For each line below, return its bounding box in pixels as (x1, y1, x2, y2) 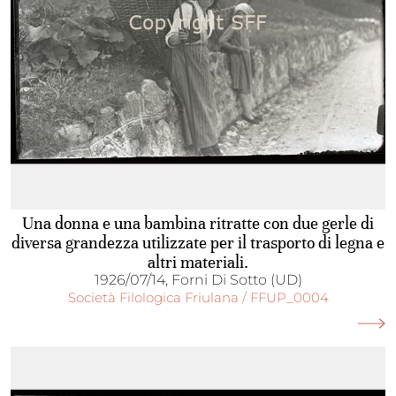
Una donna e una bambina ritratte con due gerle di (22, 213, 374, 233)
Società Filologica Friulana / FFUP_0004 (67, 289, 329, 306)
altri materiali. (148, 252, 248, 272)
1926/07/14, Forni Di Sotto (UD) (94, 271, 302, 288)
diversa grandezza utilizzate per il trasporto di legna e (11, 232, 385, 253)
